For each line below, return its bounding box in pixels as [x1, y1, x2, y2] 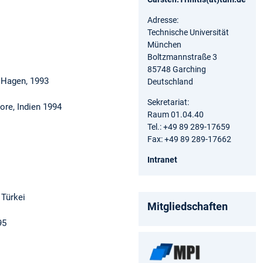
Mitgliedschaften [147, 200, 228, 213]
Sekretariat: [147, 97, 189, 107]
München [147, 39, 181, 49]
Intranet [147, 154, 177, 164]
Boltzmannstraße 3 [147, 52, 217, 62]
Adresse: [147, 15, 178, 25]
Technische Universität [147, 27, 229, 37]
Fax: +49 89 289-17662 [147, 134, 231, 144]
